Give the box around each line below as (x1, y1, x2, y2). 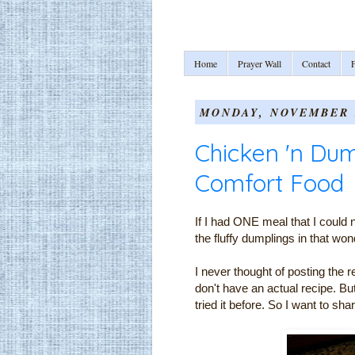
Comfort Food (195, 167, 344, 198)
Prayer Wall (238, 57, 281, 71)
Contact (302, 57, 330, 71)
